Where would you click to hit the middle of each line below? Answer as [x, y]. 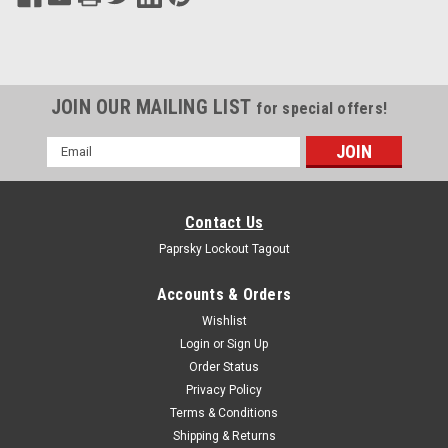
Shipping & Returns [224, 435]
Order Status [224, 366]
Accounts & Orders [224, 294]
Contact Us [224, 222]
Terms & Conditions [224, 412]
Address [73, 166]
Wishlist [224, 320]
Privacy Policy [224, 389]
